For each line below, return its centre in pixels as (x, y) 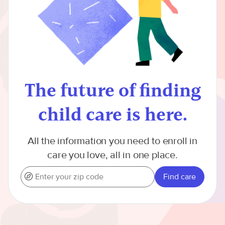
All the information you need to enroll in (113, 141)
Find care (180, 177)
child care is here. (113, 114)
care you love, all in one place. (113, 155)
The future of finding (113, 90)
